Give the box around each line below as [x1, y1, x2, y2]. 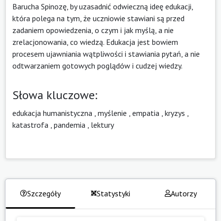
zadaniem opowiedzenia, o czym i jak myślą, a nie [12, 25, 174, 35]
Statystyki [97, 188, 130, 198]
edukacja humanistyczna [12, 108, 92, 118]
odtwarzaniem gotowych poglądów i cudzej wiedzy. [12, 60, 183, 71]
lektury [91, 119, 114, 130]
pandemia [54, 119, 85, 130]
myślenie [98, 108, 127, 118]
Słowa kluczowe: [12, 87, 97, 103]
